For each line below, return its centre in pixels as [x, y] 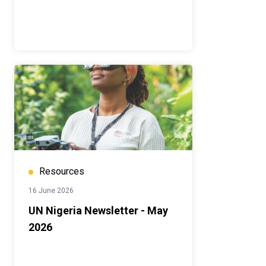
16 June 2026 [51, 191]
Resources [62, 172]
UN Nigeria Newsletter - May [98, 211]
